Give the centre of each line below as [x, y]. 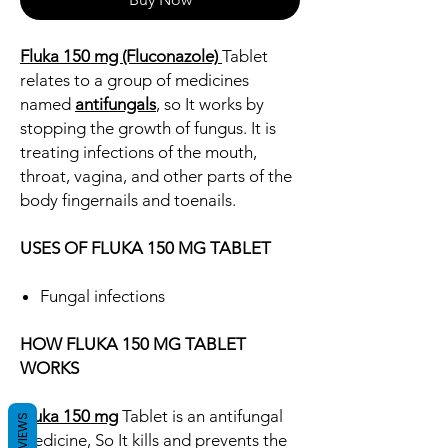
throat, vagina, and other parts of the [156, 176]
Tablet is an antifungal [200, 416]
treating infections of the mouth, [138, 152]
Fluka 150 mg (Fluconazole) [119, 56]
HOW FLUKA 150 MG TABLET [133, 344]
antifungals [115, 104]
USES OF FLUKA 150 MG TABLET [145, 248]
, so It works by [210, 104]
